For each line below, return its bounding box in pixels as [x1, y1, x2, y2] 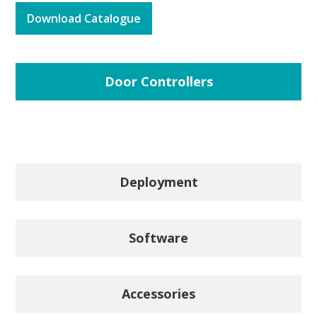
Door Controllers [104, 72, 213, 90]
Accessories [122, 284, 195, 302]
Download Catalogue [27, 10, 142, 26]
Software [129, 229, 188, 246]
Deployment [119, 173, 198, 190]
